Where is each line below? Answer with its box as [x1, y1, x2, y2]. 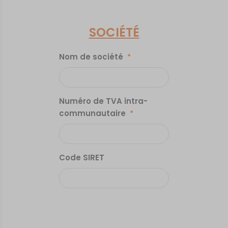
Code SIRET [59, 152, 105, 163]
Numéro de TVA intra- [59, 96, 148, 106]
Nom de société [59, 51, 124, 62]
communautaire [59, 108, 126, 119]
